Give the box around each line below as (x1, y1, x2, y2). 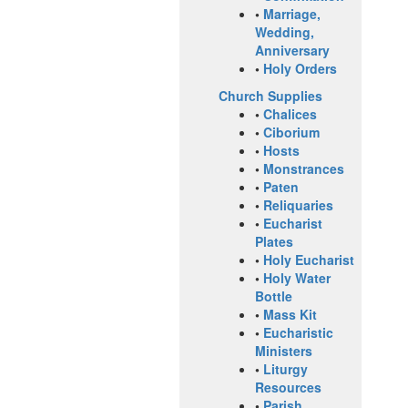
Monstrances (263, 159, 344, 178)
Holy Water (263, 269, 331, 288)
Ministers (255, 342, 312, 361)
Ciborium (263, 123, 320, 142)
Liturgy (263, 360, 308, 379)
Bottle (255, 287, 292, 306)
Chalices (263, 105, 317, 124)
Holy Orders (263, 59, 337, 78)
